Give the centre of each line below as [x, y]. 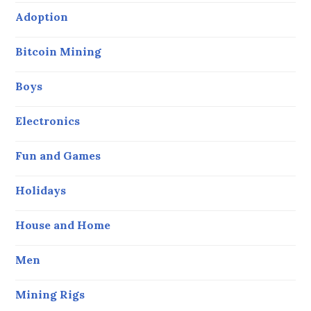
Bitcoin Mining [59, 51]
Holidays [41, 190]
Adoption [42, 16]
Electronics [48, 120]
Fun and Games [58, 155]
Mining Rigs [50, 294]
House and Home [63, 225]
